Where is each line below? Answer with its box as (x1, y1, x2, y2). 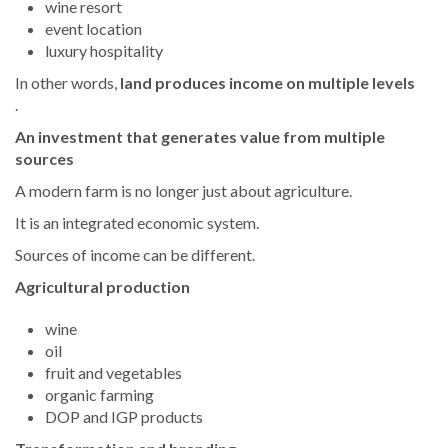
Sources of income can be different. (15, 245, 255, 265)
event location (45, 19, 142, 39)
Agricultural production (15, 277, 190, 297)
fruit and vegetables (45, 363, 182, 383)
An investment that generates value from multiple (15, 127, 385, 147)
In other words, (15, 73, 120, 93)
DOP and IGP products (45, 407, 203, 427)
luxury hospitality (45, 41, 163, 61)
